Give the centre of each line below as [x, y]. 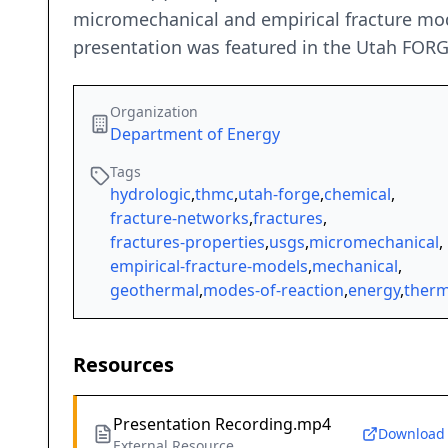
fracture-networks [179, 218]
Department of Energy [195, 134]
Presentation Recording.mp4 [222, 424]
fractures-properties [187, 242]
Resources [123, 365]
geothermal [154, 290]
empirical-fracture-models [209, 266]
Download [411, 434]
